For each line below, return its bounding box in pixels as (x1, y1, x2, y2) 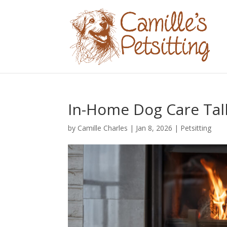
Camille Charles (78, 123, 128, 133)
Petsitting (180, 123, 212, 133)
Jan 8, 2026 (136, 123, 173, 133)
